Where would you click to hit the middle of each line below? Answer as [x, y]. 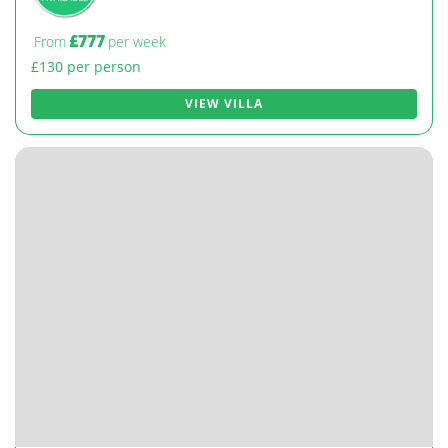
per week [137, 41]
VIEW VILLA [224, 103]
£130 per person [86, 66]
